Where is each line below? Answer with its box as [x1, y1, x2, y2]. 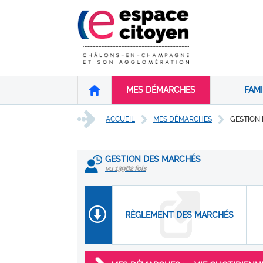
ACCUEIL [106, 114, 135, 123]
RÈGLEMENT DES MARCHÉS [125, 210, 234, 220]
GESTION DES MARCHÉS [105, 154, 201, 164]
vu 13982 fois [105, 164, 146, 173]
